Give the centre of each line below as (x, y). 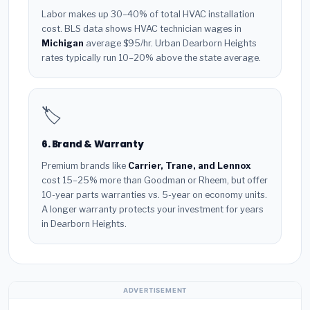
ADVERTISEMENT (155, 290)
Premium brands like (85, 165)
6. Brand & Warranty (93, 145)
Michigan (63, 44)
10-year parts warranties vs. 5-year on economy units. (154, 194)
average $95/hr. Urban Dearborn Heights (170, 44)
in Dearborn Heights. (84, 224)
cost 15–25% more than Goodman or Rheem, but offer (155, 180)
